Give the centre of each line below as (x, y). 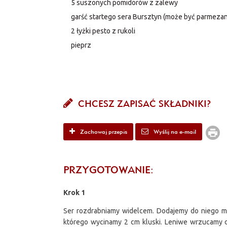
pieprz (81, 45)
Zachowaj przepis (103, 131)
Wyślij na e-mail (174, 131)
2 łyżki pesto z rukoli (103, 31)
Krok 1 (74, 193)
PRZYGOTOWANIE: (109, 169)
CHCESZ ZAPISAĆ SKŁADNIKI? (143, 104)
